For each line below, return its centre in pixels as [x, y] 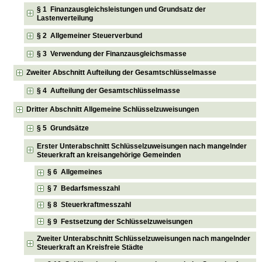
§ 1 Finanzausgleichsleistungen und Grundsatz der [122, 9]
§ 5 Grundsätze [63, 128]
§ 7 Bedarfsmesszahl [84, 189]
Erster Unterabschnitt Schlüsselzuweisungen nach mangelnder [142, 146]
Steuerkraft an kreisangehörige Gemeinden [109, 155]
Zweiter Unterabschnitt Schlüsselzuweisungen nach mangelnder [144, 238]
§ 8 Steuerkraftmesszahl [89, 205]
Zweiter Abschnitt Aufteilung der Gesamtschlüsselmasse [122, 72]
